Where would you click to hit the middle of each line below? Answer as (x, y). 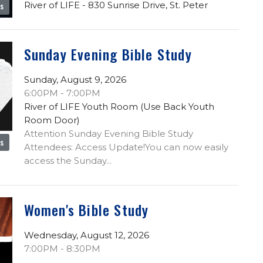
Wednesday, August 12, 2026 (86, 235)
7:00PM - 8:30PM (62, 248)
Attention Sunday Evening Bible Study (108, 133)
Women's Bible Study (86, 209)
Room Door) (52, 120)
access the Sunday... (68, 160)
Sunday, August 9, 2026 (75, 79)
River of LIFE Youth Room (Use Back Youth (119, 106)
